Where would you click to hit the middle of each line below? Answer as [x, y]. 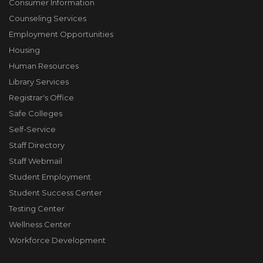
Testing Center [37, 208]
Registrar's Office [41, 97]
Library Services [39, 82]
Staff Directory [37, 145]
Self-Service [32, 129]
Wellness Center [40, 224]
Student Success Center [55, 193]
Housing [24, 50]
